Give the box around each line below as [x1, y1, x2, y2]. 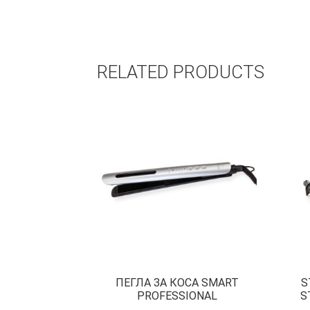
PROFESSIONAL [136, 289, 217, 303]
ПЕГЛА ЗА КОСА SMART [115, 276, 239, 290]
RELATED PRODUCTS [97, 61, 265, 82]
